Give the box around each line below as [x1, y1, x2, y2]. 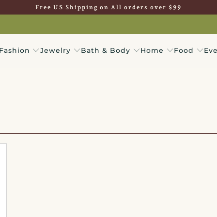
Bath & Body [80, 46, 130, 55]
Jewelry [40, 46, 71, 55]
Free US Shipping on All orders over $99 [35, 3, 182, 11]
